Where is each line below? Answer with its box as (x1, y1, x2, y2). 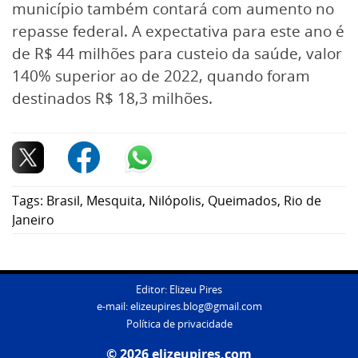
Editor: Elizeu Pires (136, 282, 222, 296)
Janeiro (12, 210, 54, 229)
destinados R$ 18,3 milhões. (12, 87, 213, 109)
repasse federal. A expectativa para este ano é (12, 20, 344, 42)
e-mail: (96, 300, 130, 314)
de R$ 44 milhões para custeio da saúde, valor (12, 42, 342, 64)
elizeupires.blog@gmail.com (129, 300, 262, 314)
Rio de (284, 191, 321, 209)
